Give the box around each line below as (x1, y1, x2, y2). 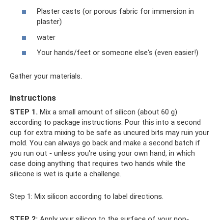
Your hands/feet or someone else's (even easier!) (37, 48, 198, 57)
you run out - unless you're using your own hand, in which (10, 148, 195, 158)
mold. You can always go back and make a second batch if (10, 138, 200, 147)
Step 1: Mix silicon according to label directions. (10, 192, 164, 201)
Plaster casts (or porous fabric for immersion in (37, 7, 194, 16)
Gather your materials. (10, 72, 82, 81)
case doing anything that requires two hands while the (10, 159, 186, 168)
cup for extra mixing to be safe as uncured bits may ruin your (10, 128, 209, 137)
